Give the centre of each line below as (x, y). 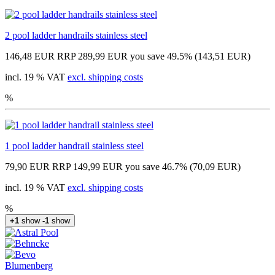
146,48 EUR (30, 56)
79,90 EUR (27, 166)
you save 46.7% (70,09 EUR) (183, 166)
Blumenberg (29, 265)
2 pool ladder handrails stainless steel (76, 35)
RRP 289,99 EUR (92, 56)
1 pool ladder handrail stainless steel (74, 145)
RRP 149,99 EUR (87, 166)
